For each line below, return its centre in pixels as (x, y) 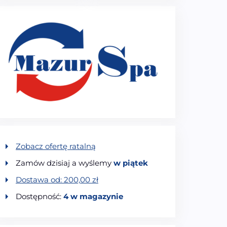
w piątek (131, 163)
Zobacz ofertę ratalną (56, 146)
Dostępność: (40, 197)
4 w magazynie (93, 197)
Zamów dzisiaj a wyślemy (65, 163)
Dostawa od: (40, 180)
